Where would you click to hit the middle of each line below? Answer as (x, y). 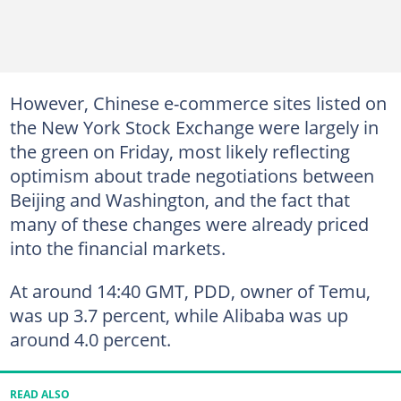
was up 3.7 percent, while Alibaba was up (179, 315)
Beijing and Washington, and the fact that (179, 200)
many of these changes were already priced (189, 224)
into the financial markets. (117, 248)
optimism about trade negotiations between (192, 175)
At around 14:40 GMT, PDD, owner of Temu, (190, 291)
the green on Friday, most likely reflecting (179, 151)
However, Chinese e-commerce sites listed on (198, 103)
